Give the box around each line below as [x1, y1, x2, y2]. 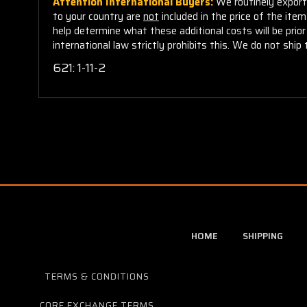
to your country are [53, 8, 143, 25]
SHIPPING [242, 228, 283, 243]
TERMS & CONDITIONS [45, 269, 149, 284]
